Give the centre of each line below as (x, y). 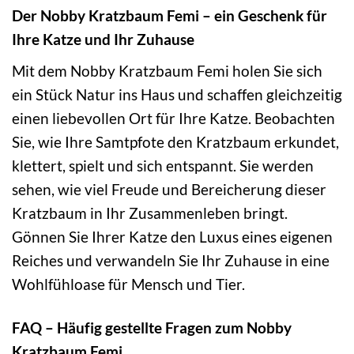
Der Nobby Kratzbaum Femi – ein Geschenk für (169, 16)
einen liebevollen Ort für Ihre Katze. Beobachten (173, 119)
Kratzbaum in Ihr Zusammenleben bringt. (150, 213)
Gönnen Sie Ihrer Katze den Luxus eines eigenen (172, 237)
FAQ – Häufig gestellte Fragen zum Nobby (152, 327)
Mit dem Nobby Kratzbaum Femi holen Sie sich (167, 71)
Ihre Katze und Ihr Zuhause (103, 40)
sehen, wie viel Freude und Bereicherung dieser (169, 190)
